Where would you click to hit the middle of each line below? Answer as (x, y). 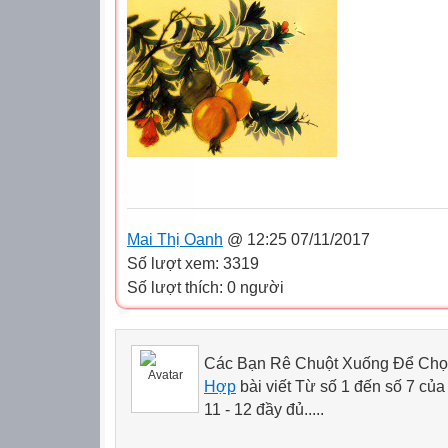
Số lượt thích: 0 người (205, 286)
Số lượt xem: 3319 (193, 262)
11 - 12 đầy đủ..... (264, 409)
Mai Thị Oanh (175, 238)
